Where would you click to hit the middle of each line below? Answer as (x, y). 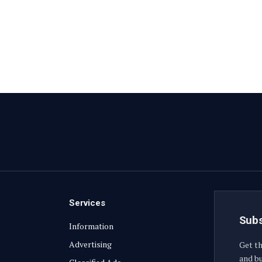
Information (92, 226)
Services (87, 203)
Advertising (91, 244)
